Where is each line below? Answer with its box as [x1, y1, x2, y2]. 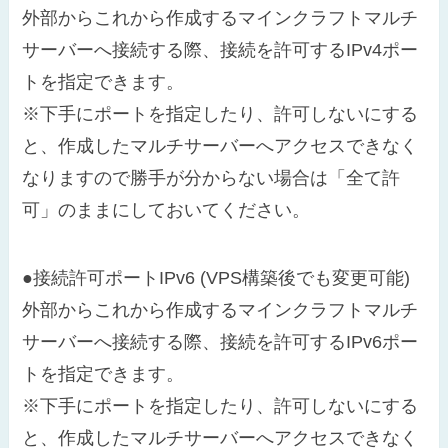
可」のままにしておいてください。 [22, 200, 311, 221]
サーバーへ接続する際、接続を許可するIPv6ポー [22, 331, 419, 352]
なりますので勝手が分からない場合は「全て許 [22, 168, 401, 189]
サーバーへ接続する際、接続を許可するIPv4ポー [22, 40, 419, 61]
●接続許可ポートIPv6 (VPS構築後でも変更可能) [22, 267, 411, 288]
